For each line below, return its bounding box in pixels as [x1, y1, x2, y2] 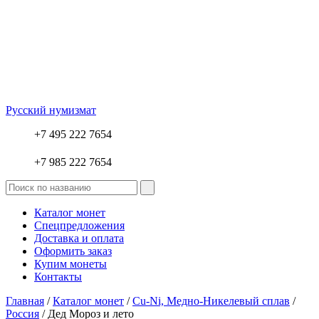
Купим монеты [34, 258, 107, 271]
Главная [6, 295, 44, 308]
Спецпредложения [34, 219, 125, 232]
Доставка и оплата [34, 232, 124, 245]
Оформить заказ [34, 245, 112, 258]
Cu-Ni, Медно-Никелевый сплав [132, 295, 290, 308]
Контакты [34, 271, 82, 283]
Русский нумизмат [6, 104, 96, 116]
